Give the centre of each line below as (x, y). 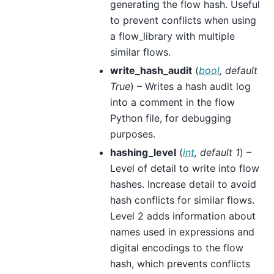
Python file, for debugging (171, 118)
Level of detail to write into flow (185, 168)
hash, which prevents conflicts (180, 263)
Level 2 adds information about (183, 216)
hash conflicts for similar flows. (182, 200)
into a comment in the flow (172, 102)
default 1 (220, 152)
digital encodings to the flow (177, 247)
